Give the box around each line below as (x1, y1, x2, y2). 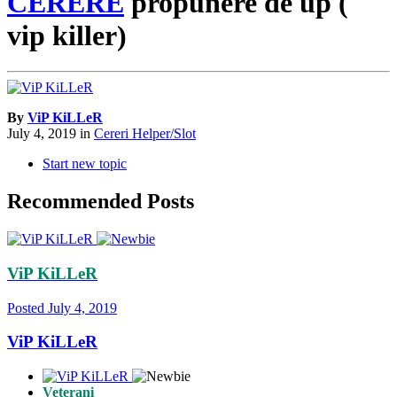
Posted (7, 300, 48, 315)
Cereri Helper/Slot (94, 126, 196, 142)
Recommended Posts (7, 190, 194, 214)
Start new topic (43, 156, 127, 172)
